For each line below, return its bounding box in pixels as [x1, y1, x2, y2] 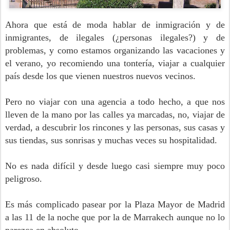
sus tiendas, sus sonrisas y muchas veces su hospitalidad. [5, 135, 217, 146]
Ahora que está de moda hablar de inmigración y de [5, 20, 225, 30]
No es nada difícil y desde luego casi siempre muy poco [5, 161, 225, 171]
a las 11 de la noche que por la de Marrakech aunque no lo [5, 212, 225, 223]
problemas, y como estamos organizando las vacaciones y [5, 45, 225, 56]
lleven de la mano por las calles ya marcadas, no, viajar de [5, 109, 225, 120]
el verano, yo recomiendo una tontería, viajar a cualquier [5, 58, 225, 69]
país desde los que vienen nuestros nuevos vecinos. [5, 71, 196, 82]
